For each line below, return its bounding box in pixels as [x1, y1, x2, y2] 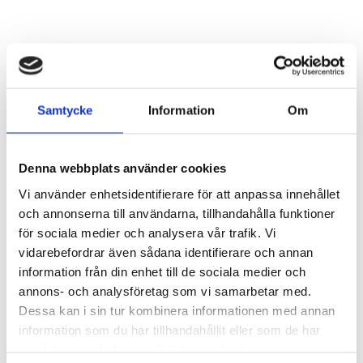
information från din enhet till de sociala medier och [19, 264, 306, 278]
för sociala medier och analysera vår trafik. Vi [19, 225, 276, 239]
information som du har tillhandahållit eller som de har [19, 322, 321, 336]
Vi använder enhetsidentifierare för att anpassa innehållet [19, 186, 340, 200]
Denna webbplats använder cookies [19, 160, 226, 175]
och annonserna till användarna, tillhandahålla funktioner [19, 206, 335, 220]
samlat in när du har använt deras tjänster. [19, 342, 258, 356]
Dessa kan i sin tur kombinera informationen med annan [19, 303, 335, 317]
